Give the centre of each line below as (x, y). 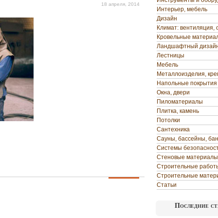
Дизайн (167, 18)
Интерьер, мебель (182, 9)
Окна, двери (173, 92)
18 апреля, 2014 (120, 4)
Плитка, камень (178, 111)
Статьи (167, 185)
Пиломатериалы (180, 102)
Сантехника (173, 129)
